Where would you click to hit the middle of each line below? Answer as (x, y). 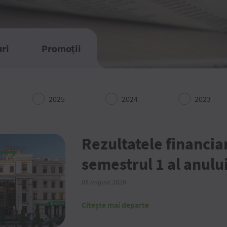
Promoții (61, 48)
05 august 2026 (104, 182)
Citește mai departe (115, 205)
